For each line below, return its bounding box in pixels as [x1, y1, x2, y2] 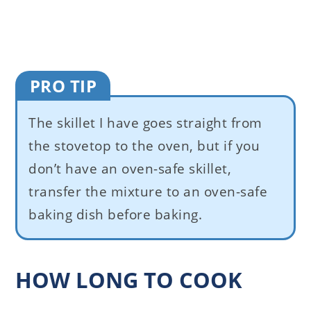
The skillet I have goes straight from [28, 114, 262, 133]
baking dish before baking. [28, 205, 203, 224]
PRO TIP [29, 74, 97, 98]
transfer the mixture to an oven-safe [28, 183, 268, 201]
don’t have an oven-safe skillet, [28, 160, 232, 178]
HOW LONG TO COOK [15, 265, 243, 295]
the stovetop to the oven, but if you [28, 137, 260, 155]
